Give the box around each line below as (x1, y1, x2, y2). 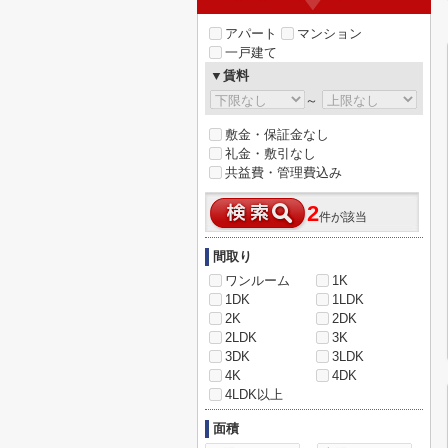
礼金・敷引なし (225, 146, 316, 161)
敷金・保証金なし (225, 127, 329, 142)
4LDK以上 (225, 387, 283, 402)
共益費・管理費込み (225, 165, 342, 180)
